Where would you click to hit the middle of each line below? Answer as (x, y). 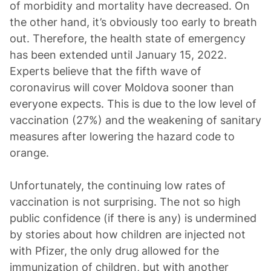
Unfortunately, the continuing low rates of (118, 185)
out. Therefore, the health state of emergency (128, 38)
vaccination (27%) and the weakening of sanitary (135, 120)
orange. (29, 153)
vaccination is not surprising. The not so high (125, 202)
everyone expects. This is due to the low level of (133, 104)
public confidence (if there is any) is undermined (133, 218)
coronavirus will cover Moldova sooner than (122, 87)
